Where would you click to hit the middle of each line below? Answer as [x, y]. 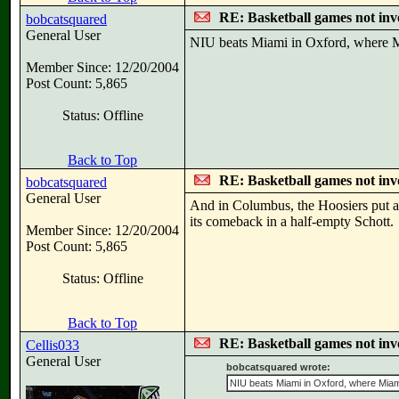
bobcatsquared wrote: [278, 367]
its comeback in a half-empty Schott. [292, 221]
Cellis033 [53, 345]
